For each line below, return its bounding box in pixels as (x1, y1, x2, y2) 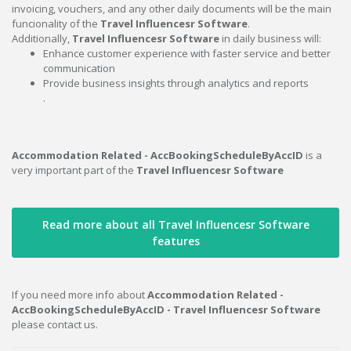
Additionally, (12, 31, 72, 46)
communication (43, 61, 115, 76)
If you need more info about (12, 288, 147, 302)
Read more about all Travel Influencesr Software (42, 217, 309, 233)
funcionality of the (12, 16, 100, 31)
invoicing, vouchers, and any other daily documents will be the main (12, 2, 331, 16)
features (151, 233, 200, 249)
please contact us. (12, 317, 98, 332)
